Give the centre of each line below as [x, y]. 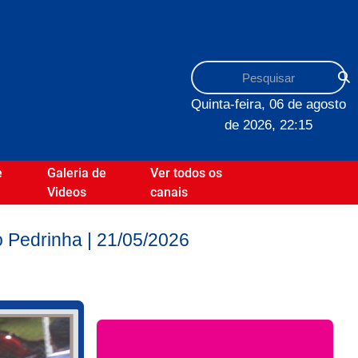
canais [169, 192]
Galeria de [76, 173]
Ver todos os [187, 173]
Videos [66, 192]
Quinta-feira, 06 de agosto [268, 104]
